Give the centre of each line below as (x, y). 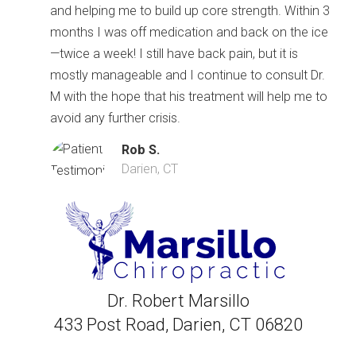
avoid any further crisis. (115, 118)
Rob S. (141, 150)
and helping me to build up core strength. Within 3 (190, 10)
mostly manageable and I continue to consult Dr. (188, 75)
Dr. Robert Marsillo (178, 301)
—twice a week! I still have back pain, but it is (174, 53)
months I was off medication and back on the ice (189, 32)
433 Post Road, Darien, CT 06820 (178, 325)
